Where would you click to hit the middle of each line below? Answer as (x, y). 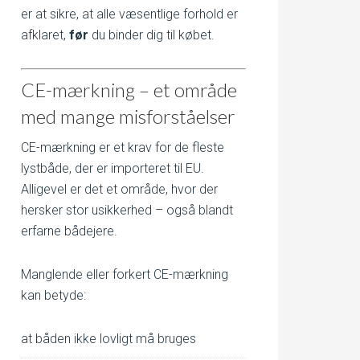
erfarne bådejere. (69, 231)
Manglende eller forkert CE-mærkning (125, 274)
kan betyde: (53, 295)
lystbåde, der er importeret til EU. (112, 168)
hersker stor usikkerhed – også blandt (127, 210)
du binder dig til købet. (151, 35)
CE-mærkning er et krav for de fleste (123, 147)
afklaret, (45, 35)
